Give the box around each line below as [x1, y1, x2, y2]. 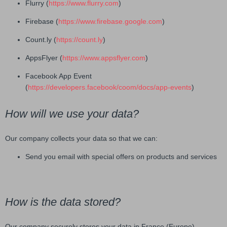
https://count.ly [56, 35, 103, 44]
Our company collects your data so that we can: [5, 134, 158, 143]
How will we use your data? [5, 107, 139, 121]
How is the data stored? [5, 196, 121, 209]
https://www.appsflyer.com [62, 53, 145, 62]
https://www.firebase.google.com [58, 17, 162, 25]
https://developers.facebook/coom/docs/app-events [28, 83, 192, 91]
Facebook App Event [25, 71, 92, 80]
